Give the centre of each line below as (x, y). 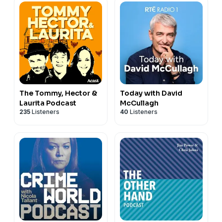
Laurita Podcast (48, 103)
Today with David (151, 93)
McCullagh (139, 103)
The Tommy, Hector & (58, 93)
